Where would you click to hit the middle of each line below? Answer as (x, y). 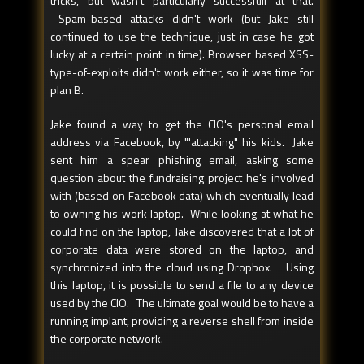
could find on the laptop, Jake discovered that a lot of (182, 232)
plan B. (67, 90)
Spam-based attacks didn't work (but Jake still (182, 19)
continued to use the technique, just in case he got (182, 37)
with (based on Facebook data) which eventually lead (182, 196)
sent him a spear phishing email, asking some (182, 160)
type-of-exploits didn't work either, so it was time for (182, 72)
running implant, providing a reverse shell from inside (182, 321)
